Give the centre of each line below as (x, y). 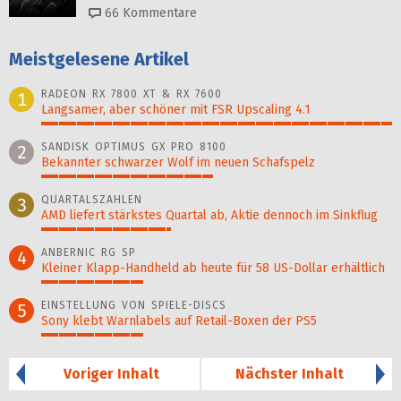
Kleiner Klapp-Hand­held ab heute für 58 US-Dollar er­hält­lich (213, 268)
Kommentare (158, 13)
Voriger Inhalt (111, 373)
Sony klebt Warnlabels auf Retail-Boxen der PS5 (179, 320)
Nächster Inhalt (290, 373)
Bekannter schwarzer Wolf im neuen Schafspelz (178, 162)
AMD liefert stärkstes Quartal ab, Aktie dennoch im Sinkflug (209, 215)
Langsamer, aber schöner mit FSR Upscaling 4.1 (176, 109)
